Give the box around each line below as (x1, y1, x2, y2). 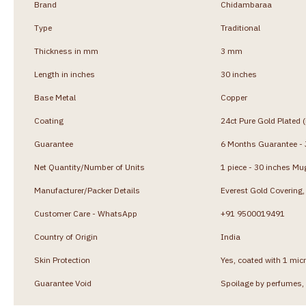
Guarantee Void (34, 277, 92, 288)
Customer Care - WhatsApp (34, 208, 137, 219)
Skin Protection (34, 254, 90, 265)
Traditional (221, 22, 260, 33)
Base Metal (34, 92, 76, 102)
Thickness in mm (34, 45, 98, 56)
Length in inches (34, 68, 95, 79)
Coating (34, 115, 64, 126)
